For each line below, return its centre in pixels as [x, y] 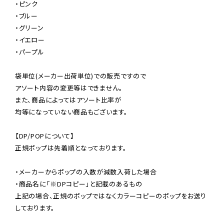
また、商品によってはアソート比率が [68, 99]
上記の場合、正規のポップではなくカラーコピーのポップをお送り [111, 195]
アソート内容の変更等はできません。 [69, 87]
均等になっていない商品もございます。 [71, 111]
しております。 [35, 207]
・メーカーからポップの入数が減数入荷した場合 [86, 171]
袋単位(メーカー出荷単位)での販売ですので [81, 75]
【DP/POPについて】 [45, 135]
